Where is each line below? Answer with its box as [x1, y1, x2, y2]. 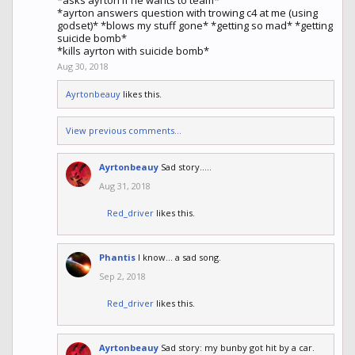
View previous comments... [66, 124, 181, 137]
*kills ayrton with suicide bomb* [57, 44, 209, 59]
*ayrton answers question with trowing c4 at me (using [57, 6, 318, 21]
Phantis [99, 251, 136, 264]
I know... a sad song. [138, 251, 221, 264]
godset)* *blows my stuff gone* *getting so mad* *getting [57, 18, 333, 33]
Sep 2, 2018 [99, 270, 146, 283]
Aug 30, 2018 [57, 60, 109, 73]
